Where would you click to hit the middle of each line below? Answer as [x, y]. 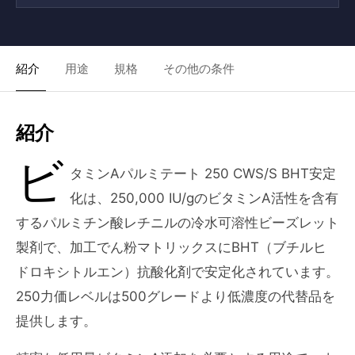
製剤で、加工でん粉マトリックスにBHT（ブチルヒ [171, 247]
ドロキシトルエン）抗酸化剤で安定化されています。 [177, 272]
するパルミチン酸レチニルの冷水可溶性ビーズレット [177, 223]
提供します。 [56, 321]
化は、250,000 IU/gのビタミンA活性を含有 [204, 198]
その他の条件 [199, 69]
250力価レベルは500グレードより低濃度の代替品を [176, 296]
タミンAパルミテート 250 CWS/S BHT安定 [203, 174]
